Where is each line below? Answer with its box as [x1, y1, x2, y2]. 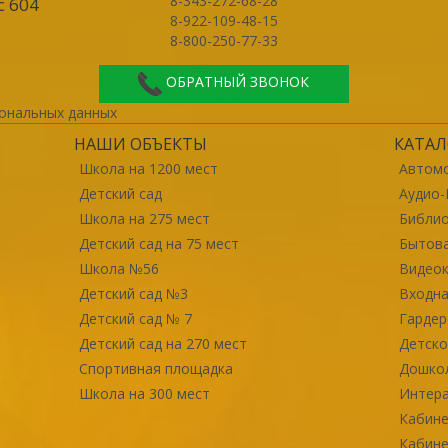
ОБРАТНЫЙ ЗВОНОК [166, 72, 310, 92]
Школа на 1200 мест [78, 158, 218, 178]
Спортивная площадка [78, 358, 233, 378]
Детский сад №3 [78, 283, 188, 303]
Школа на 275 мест [78, 208, 210, 228]
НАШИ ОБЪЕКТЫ [73, 132, 207, 155]
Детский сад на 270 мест [78, 333, 247, 353]
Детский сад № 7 [78, 308, 192, 328]
